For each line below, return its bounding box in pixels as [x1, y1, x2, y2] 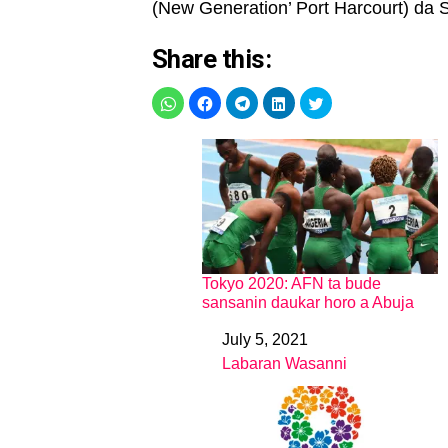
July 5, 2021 [222, 330, 308, 348]
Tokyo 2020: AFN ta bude [202, 274, 381, 292]
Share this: [152, 44, 272, 74]
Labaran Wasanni [222, 354, 347, 372]
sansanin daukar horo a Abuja [202, 293, 414, 311]
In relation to [202, 359, 296, 377]
